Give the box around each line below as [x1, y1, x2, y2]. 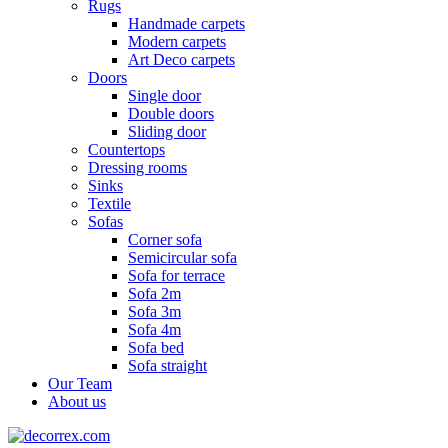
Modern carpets [128, 32, 226, 50]
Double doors [128, 104, 214, 122]
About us [48, 392, 106, 410]
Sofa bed [128, 338, 184, 356]
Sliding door [128, 122, 206, 140]
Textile [88, 194, 131, 212]
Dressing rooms [88, 158, 187, 176]
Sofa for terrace [128, 266, 225, 284]
